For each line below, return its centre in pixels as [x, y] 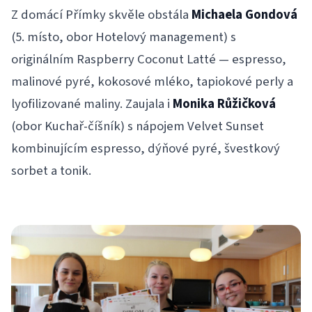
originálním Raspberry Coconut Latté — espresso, [149, 60]
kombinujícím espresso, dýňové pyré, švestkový [146, 149]
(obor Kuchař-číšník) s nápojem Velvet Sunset [138, 126]
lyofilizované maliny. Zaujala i [92, 104]
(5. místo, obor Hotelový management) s [124, 37]
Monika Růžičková [224, 104]
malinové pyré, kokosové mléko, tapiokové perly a [152, 82]
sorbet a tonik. [51, 171]
